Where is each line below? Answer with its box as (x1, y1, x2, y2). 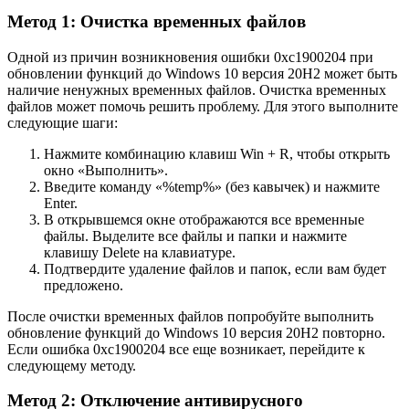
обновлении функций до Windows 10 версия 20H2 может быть (7, 65, 397, 81)
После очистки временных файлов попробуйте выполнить (7, 308, 373, 324)
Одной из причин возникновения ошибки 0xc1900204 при (7, 48, 373, 65)
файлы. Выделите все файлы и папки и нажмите (44, 227, 347, 244)
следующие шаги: (7, 114, 118, 131)
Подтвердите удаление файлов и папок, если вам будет (44, 260, 386, 277)
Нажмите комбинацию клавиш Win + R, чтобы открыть (44, 145, 390, 162)
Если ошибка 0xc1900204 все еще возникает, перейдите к (7, 341, 365, 357)
